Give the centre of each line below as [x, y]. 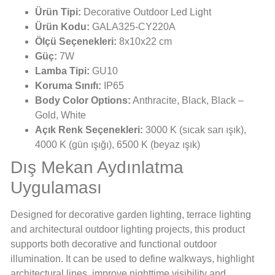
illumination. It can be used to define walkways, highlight [132, 259]
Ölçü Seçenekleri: [76, 42]
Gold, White [60, 115]
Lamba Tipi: [62, 71]
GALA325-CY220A [133, 27]
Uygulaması [56, 188]
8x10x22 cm [144, 42]
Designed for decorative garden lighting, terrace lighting [131, 215]
